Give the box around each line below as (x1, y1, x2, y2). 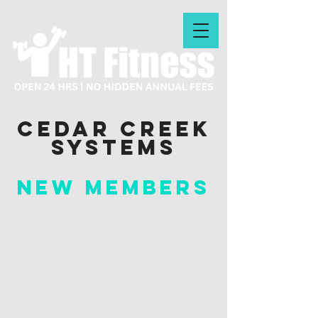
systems (50, 134, 177, 160)
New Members (17, 175, 210, 200)
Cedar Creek (16, 116, 211, 142)
